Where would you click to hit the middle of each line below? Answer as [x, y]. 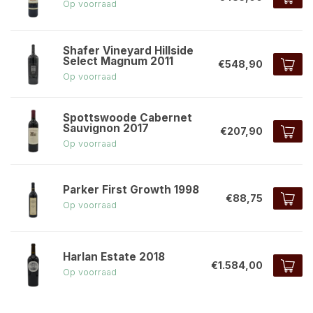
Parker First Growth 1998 [131, 190]
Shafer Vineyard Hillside [128, 50]
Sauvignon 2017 [106, 128]
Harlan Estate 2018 [114, 257]
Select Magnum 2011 [118, 61]
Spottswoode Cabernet [128, 117]
